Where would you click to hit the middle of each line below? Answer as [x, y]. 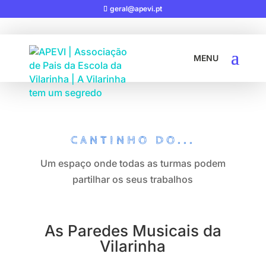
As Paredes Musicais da [133, 231]
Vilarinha [133, 246]
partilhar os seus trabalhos [133, 179]
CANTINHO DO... [133, 140]
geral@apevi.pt [136, 9]
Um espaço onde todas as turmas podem [133, 163]
